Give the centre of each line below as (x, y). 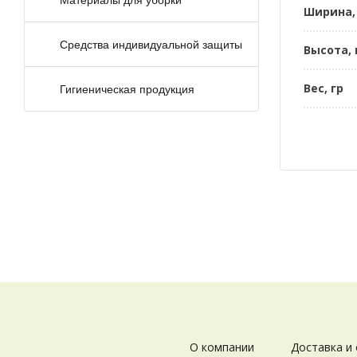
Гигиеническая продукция (127, 89)
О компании (222, 347)
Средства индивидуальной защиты (151, 44)
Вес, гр (323, 88)
